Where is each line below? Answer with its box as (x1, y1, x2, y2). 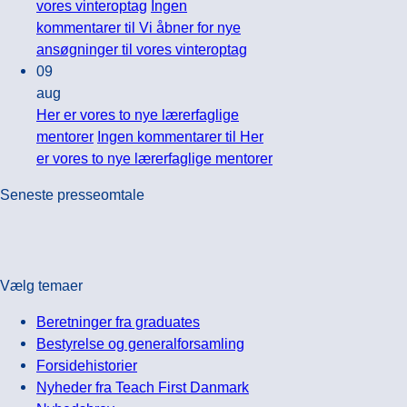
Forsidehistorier (36, 357, 137, 374)
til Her (222, 127, 263, 144)
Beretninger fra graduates (36, 313, 200, 331)
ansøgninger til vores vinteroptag (36, 40, 247, 57)
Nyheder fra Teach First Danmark (36, 379, 249, 396)
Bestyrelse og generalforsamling (36, 335, 244, 352)
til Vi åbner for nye (121, 18, 241, 35)
